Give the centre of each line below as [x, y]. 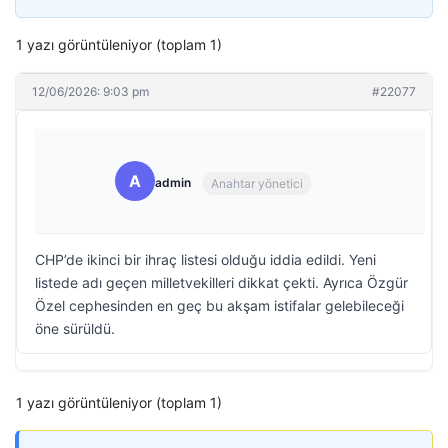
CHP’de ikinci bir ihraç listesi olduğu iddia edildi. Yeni [205, 259]
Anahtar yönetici [257, 183]
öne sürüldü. [75, 328]
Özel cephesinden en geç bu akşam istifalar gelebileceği [219, 305]
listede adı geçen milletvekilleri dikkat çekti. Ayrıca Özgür [221, 282]
